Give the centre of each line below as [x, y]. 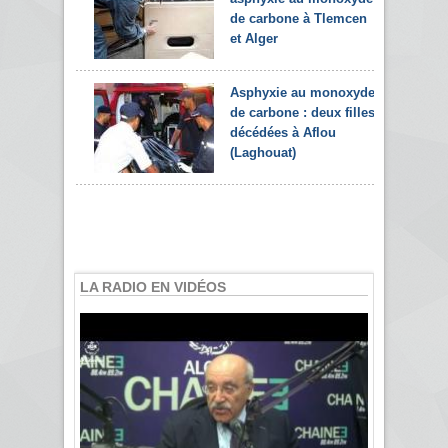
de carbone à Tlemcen [298, 18]
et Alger [254, 38]
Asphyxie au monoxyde [302, 92]
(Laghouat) [263, 152]
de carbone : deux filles [302, 112]
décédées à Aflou [283, 132]
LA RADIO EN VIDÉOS [153, 286]
